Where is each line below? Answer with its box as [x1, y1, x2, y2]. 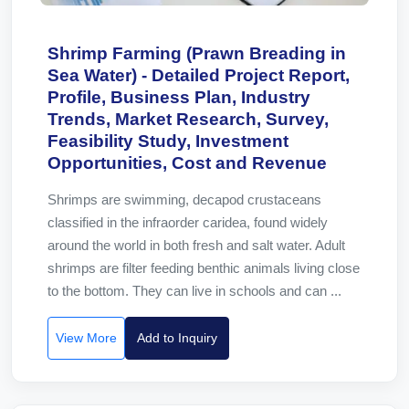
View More [56, 330, 117, 345]
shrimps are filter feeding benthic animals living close [47, 260, 360, 276]
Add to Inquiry [137, 330, 217, 345]
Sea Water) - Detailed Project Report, [47, 66, 350, 85]
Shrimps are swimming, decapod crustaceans [47, 192, 321, 207]
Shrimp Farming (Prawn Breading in [47, 44, 346, 63]
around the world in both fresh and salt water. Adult [47, 237, 345, 253]
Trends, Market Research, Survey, [47, 110, 329, 129]
